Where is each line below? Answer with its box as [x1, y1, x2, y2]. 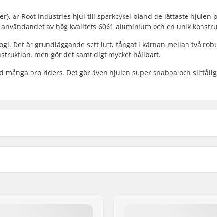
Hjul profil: [133, 155, 167, 165]
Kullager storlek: [133, 182, 186, 191]
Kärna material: [133, 142, 183, 152]
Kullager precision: [133, 169, 194, 178]
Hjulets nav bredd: [133, 195, 193, 204]
